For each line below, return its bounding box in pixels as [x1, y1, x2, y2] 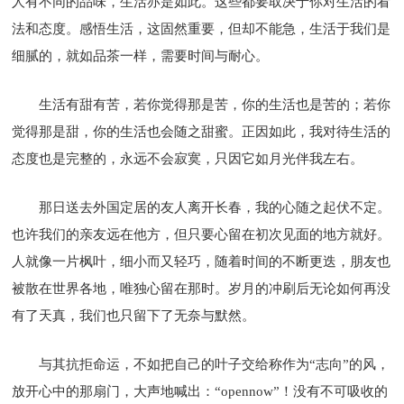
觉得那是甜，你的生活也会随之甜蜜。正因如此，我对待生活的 [12, 124, 391, 139]
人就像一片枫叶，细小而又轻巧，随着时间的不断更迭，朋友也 [12, 253, 391, 269]
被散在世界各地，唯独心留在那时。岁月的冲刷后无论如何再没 [12, 280, 391, 296]
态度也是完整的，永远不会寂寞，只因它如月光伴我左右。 [12, 151, 364, 166]
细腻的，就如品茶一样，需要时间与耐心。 [12, 48, 270, 63]
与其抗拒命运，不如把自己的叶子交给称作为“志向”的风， [39, 356, 390, 372]
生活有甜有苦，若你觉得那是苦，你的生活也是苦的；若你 [39, 96, 391, 112]
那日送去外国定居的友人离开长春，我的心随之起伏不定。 [39, 199, 391, 215]
